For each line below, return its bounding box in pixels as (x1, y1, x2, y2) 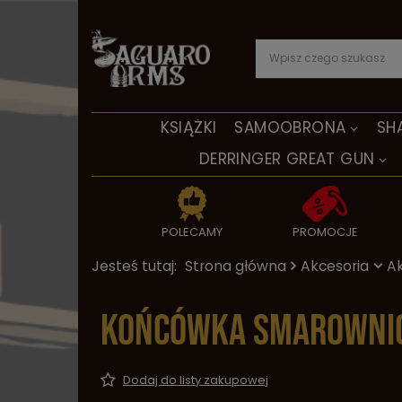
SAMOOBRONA (234, 117, 346, 138)
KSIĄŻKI (160, 117, 217, 138)
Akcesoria (301, 257, 369, 275)
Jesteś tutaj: (92, 257, 180, 275)
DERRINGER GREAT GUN (198, 148, 375, 170)
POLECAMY (161, 223, 223, 240)
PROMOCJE (292, 223, 358, 240)
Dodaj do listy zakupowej (123, 371, 268, 389)
